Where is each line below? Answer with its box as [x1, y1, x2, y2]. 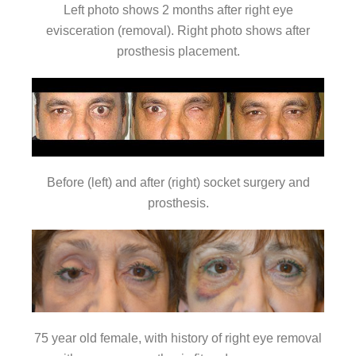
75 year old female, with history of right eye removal [34, 331, 322, 345]
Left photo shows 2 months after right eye [63, 2, 293, 17]
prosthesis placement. [116, 44, 240, 58]
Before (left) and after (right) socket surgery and [46, 176, 310, 190]
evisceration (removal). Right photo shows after [46, 23, 310, 37]
